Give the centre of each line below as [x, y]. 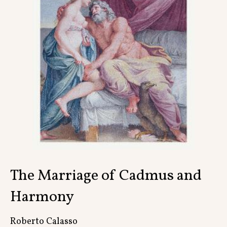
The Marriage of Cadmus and [106, 176]
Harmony [42, 197]
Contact [113, 16]
